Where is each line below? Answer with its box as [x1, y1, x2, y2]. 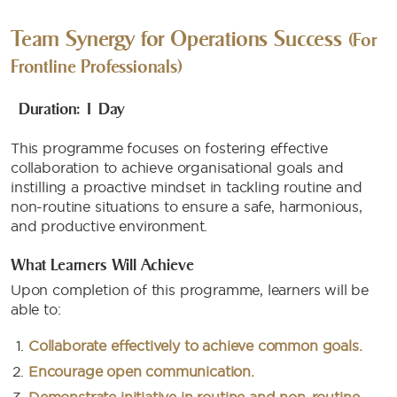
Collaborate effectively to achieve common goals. [28, 337, 362, 354]
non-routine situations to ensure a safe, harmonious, [11, 198, 362, 215]
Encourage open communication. [28, 362, 254, 380]
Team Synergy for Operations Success [11, 27, 348, 51]
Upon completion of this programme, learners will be [11, 281, 370, 299]
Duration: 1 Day [11, 99, 125, 119]
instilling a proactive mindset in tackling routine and [11, 178, 362, 196]
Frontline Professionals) [11, 56, 183, 77]
